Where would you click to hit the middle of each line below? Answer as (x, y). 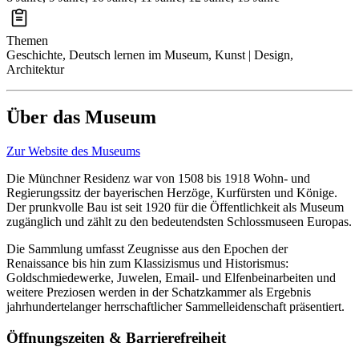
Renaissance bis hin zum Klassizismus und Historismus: (147, 264)
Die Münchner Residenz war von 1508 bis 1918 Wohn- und (158, 179)
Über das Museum (81, 117)
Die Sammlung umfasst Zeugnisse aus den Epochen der (147, 249)
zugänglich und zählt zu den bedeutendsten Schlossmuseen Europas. (179, 222)
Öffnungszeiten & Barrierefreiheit (116, 338)
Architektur (35, 69)
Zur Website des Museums (73, 151)
